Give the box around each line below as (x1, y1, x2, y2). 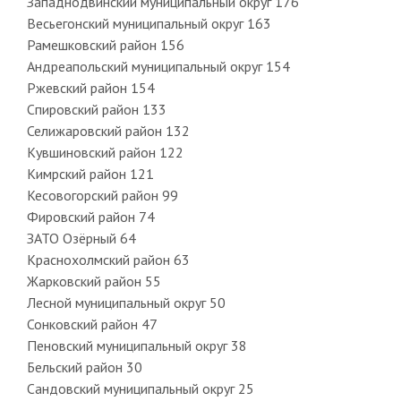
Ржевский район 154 (26, 78, 155, 97)
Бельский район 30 (26, 357, 142, 376)
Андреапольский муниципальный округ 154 (26, 56, 290, 75)
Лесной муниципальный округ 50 (26, 293, 226, 311)
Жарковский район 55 (26, 271, 161, 290)
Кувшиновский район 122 (26, 142, 183, 161)
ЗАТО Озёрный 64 (26, 228, 136, 247)
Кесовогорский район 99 (26, 185, 178, 204)
